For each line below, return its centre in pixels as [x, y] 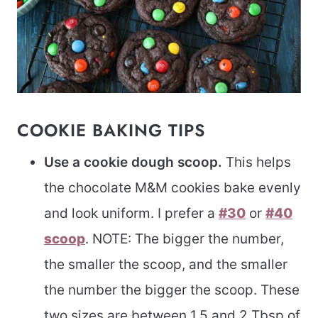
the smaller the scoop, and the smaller [166, 264]
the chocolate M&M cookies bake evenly [172, 187]
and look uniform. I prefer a [131, 213]
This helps [257, 162]
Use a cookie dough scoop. [133, 162]
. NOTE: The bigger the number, [185, 238]
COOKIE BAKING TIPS [111, 130]
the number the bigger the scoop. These [172, 290]
